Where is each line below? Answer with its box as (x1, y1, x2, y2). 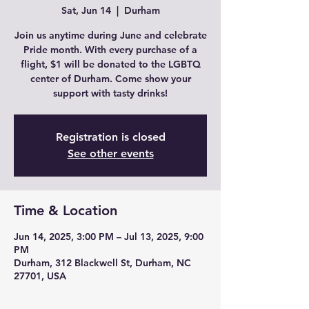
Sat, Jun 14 (61, 4, 111, 17)
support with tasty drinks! (53, 87, 168, 99)
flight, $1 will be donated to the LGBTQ (20, 58, 201, 70)
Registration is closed (55, 130, 166, 143)
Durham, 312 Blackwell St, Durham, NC (14, 257, 191, 269)
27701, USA (14, 270, 66, 282)
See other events (67, 147, 154, 160)
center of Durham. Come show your (30, 72, 191, 85)
